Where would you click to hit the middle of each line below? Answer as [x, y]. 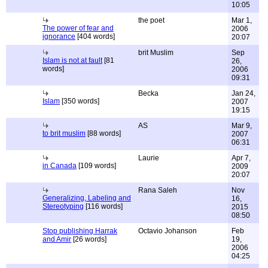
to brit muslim [64, 133]
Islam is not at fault [72, 60]
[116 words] [103, 206]
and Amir [57, 239]
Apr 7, [241, 158]
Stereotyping [63, 206]
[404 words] [95, 36]
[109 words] [96, 166]
